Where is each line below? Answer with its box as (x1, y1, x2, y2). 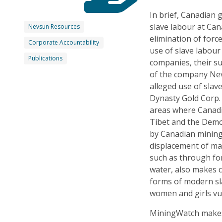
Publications (28, 54, 62, 62)
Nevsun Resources (28, 22, 80, 31)
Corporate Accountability (28, 38, 99, 47)
